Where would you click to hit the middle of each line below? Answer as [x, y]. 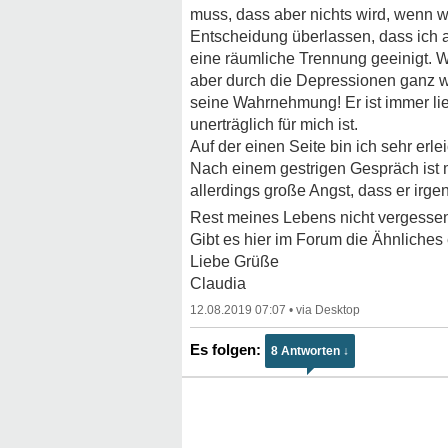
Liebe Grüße [234, 261]
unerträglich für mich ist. [274, 124]
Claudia [218, 283]
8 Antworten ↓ [310, 351]
